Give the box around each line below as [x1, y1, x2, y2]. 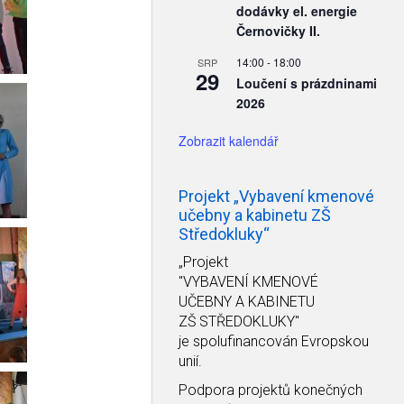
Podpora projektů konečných [179, 381, 363, 399]
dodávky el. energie [236, 2, 357, 20]
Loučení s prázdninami [236, 74, 377, 92]
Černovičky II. [236, 22, 320, 40]
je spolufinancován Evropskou [179, 333, 369, 350]
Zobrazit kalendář [179, 132, 279, 150]
